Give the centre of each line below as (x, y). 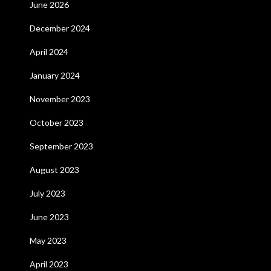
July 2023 (47, 193)
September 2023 (61, 146)
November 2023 (60, 99)
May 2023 (48, 240)
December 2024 (60, 28)
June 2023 (49, 217)
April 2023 (49, 264)
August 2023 (54, 170)
